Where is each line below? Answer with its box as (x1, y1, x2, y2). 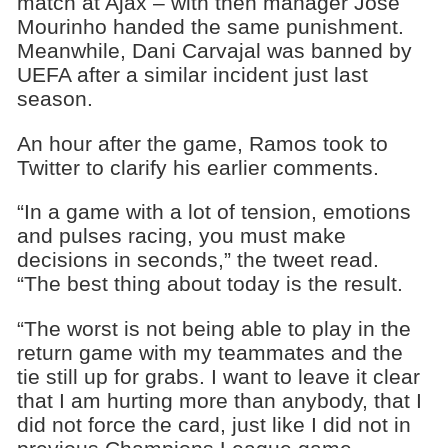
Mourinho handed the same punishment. (16, 14, 404, 38)
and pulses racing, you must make (16, 224, 346, 248)
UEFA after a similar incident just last (16, 62, 368, 86)
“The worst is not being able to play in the (16, 317, 411, 341)
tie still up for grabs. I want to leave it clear (16, 365, 420, 389)
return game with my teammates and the (16, 341, 403, 365)
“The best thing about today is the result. (16, 272, 403, 296)
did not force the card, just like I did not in (16, 413, 411, 437)
